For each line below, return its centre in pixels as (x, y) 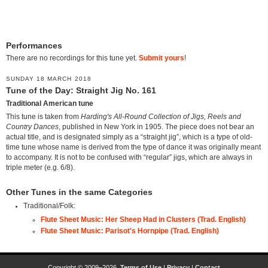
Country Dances (32, 127)
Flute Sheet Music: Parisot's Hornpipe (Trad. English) (130, 231)
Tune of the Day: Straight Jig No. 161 (81, 91)
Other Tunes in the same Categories (79, 193)
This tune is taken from (43, 117)
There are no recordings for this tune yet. (72, 58)
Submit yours (162, 58)
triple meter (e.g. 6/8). (40, 168)
